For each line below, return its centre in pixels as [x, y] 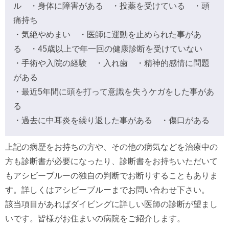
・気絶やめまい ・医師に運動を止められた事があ [107, 34]
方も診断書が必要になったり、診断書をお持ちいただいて [111, 161]
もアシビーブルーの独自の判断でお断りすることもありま [111, 175]
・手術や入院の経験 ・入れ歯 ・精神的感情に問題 [111, 63]
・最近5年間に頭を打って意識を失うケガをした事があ [114, 91]
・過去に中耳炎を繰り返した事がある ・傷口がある [111, 120]
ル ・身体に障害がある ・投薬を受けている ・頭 [111, 6]
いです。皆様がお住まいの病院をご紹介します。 [95, 218]
